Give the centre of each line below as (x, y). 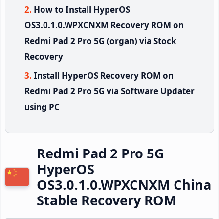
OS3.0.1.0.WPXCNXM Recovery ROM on (104, 25)
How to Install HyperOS (82, 9)
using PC (42, 107)
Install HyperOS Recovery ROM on (104, 75)
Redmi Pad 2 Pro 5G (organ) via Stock (100, 41)
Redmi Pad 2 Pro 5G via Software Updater (109, 91)
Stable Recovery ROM (107, 200)
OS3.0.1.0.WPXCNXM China (124, 184)
